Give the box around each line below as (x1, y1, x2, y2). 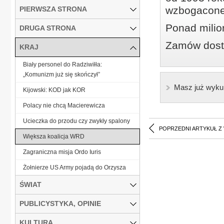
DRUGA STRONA (19, 23, 76, 32)
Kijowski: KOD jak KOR (23, 86, 85, 93)
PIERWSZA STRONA (19, 4, 87, 13)
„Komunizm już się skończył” (23, 70, 100, 78)
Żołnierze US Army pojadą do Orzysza (23, 163, 126, 171)
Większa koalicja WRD (23, 132, 84, 140)
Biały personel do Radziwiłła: (23, 60, 102, 68)
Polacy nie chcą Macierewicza (23, 101, 105, 109)
